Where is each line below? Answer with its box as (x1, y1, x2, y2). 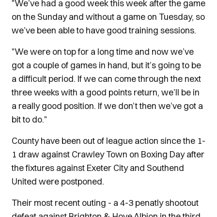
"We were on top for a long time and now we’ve (12, 46, 194, 57)
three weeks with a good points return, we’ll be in (12, 87, 200, 98)
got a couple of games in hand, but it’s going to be (12, 60, 201, 71)
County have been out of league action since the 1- (12, 135, 205, 146)
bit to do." (12, 114, 47, 125)
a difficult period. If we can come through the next (12, 73, 201, 84)
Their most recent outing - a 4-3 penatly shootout (12, 197, 199, 208)
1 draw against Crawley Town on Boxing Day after (12, 149, 204, 160)
